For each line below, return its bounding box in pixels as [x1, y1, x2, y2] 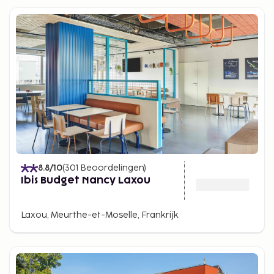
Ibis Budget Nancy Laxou [21, 176, 150, 185]
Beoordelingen [80, 163, 144, 173]
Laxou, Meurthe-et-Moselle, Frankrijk [21, 210, 179, 220]
